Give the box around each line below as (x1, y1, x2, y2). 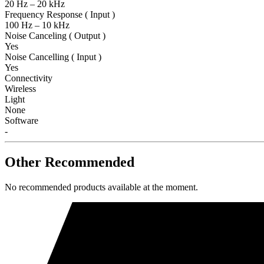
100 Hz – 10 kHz (5, 19, 70, 30)
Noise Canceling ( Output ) (5, 30, 105, 41)
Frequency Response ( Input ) (5, 9, 115, 19)
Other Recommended (5, 154, 134, 170)
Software (5, 115, 38, 126)
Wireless (5, 83, 36, 94)
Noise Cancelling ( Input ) (5, 51, 101, 62)
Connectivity (5, 72, 52, 83)
